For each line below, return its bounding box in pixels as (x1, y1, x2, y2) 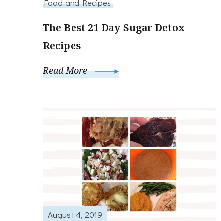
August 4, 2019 (48, 208, 103, 220)
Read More (43, 64, 90, 76)
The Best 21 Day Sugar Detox (43, 21, 184, 35)
